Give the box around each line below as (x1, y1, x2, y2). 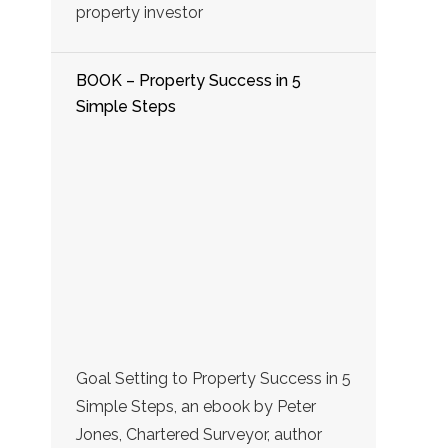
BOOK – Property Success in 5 (76, 70, 301, 90)
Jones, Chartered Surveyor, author (76, 424, 322, 444)
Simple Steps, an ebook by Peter (76, 396, 316, 416)
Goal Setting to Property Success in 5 (76, 368, 351, 388)
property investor (76, 2, 203, 22)
